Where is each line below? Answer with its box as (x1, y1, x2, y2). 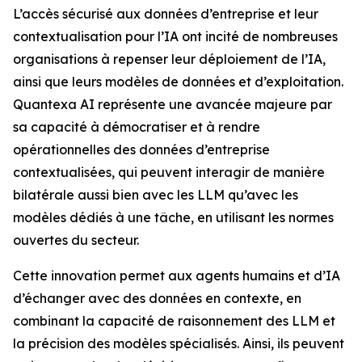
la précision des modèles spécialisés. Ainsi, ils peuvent (13, 335, 344, 351)
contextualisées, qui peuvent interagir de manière (13, 164, 325, 180)
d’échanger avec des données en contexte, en (13, 290, 301, 306)
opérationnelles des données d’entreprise (13, 141, 270, 158)
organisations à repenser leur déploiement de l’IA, (13, 51, 326, 67)
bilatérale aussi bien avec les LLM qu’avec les (13, 187, 298, 203)
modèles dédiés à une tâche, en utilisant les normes (13, 209, 334, 225)
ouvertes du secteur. (13, 232, 139, 248)
